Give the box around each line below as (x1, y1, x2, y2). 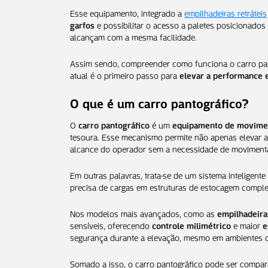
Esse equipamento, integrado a (70, 5, 184, 19)
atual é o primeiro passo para (70, 68, 179, 81)
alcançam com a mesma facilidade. (70, 29, 197, 43)
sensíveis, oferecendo (70, 218, 152, 232)
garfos (70, 17, 95, 31)
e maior (231, 218, 263, 232)
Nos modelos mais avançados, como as (70, 206, 217, 220)
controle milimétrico (152, 218, 231, 232)
